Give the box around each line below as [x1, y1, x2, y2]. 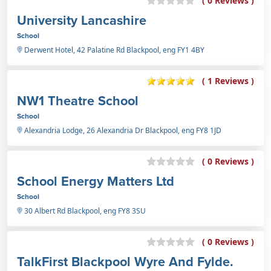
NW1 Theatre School [17, 91, 139, 110]
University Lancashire [17, 10, 146, 30]
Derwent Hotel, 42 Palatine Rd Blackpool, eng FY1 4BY [22, 44, 204, 55]
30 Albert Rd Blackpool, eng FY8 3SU [22, 205, 146, 216]
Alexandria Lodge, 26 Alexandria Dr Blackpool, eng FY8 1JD [22, 125, 221, 135]
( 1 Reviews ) [202, 75, 254, 87]
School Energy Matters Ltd [17, 171, 174, 191]
